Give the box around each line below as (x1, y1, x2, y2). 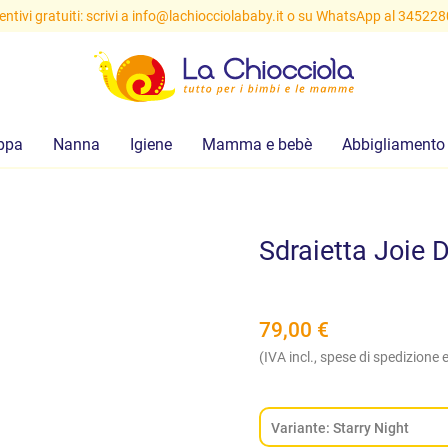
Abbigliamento (341, 135, 445, 154)
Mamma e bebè (201, 135, 312, 154)
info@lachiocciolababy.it (131, 8, 284, 24)
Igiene (129, 135, 172, 154)
